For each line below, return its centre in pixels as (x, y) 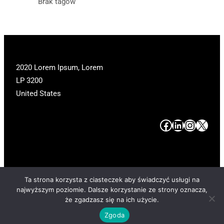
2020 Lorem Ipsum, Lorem (59, 67)
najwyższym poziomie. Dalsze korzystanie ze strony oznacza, (112, 189)
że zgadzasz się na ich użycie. (112, 199)
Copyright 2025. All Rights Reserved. (157, 195)
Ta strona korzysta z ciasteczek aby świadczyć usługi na (112, 179)
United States (38, 93)
